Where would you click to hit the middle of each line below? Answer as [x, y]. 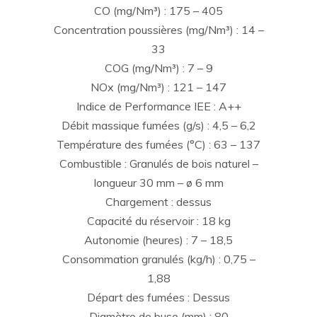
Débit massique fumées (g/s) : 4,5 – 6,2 [158, 126]
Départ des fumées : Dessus [158, 298]
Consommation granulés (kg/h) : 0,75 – [158, 259]
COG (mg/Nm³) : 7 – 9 [158, 68]
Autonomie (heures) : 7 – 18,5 [158, 240]
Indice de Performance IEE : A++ [158, 106]
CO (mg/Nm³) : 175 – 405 [158, 11]
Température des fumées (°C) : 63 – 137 [158, 145]
